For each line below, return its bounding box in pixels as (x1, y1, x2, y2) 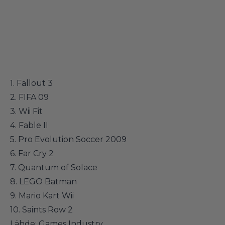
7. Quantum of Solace (10, 163, 97, 172)
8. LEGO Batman (10, 177, 77, 186)
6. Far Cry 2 (10, 149, 54, 158)
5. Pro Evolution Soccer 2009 (10, 135, 127, 144)
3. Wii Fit (10, 106, 43, 116)
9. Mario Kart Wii (10, 191, 74, 200)
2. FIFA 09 (10, 92, 49, 102)
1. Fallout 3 (10, 78, 53, 88)
